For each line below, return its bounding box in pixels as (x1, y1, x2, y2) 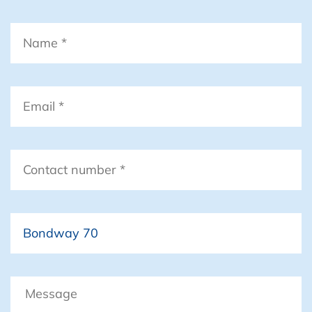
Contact (10, 150, 57, 166)
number (10, 166, 56, 182)
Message (10, 276, 63, 293)
